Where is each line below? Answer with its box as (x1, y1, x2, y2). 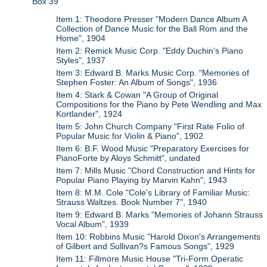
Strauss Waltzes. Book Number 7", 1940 (56, 197, 207, 207)
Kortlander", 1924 (56, 109, 123, 119)
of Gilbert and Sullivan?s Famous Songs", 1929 (56, 241, 235, 252)
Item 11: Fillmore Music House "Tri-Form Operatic (56, 254, 244, 264)
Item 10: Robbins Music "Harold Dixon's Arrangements (56, 232, 261, 242)
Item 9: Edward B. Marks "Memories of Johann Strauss (56, 210, 263, 220)
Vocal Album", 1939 (56, 219, 129, 229)
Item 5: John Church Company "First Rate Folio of (56, 122, 245, 132)
